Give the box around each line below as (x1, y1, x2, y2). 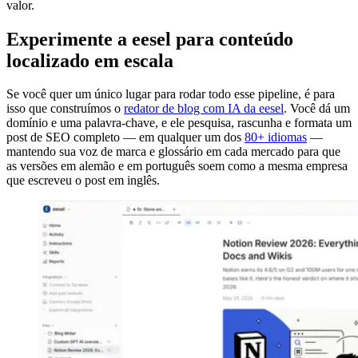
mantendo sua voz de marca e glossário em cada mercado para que (6, 145, 340, 159)
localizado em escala (6, 50, 173, 71)
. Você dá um (284, 101, 350, 116)
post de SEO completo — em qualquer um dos (6, 130, 245, 145)
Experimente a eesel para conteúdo (6, 28, 293, 50)
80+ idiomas (245, 130, 307, 145)
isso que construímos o (6, 101, 124, 116)
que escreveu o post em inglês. (6, 173, 160, 188)
